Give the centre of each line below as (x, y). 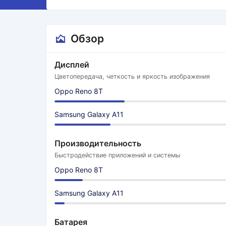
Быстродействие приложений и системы (117, 155)
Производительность (98, 143)
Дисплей (72, 65)
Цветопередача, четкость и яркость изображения (132, 76)
